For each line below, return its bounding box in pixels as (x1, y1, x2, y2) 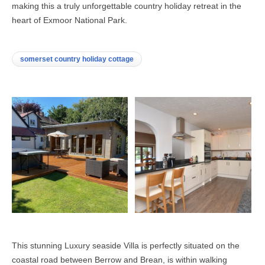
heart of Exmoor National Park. (12, 15, 127, 25)
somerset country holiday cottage (20, 54, 134, 63)
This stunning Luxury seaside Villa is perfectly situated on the (12, 241, 240, 251)
